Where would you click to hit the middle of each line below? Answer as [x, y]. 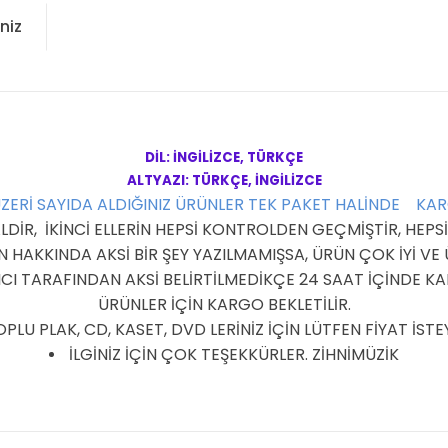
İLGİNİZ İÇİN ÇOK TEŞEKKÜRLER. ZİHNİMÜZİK [234, 354]
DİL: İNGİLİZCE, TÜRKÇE [224, 157]
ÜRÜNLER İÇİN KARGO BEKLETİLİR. [224, 304]
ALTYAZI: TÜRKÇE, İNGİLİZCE [224, 180]
